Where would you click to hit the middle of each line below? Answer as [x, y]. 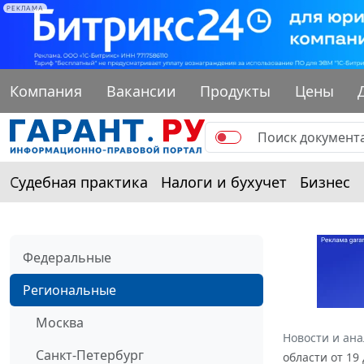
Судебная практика [79, 182]
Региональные [69, 290]
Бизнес [325, 182]
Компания [46, 91]
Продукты [236, 91]
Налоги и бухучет [224, 182]
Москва [60, 322]
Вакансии [141, 91]
